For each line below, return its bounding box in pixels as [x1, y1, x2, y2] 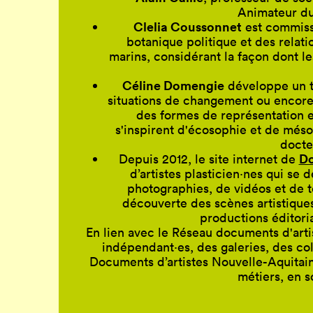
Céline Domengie [122, 76, 224, 94]
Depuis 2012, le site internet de [118, 150, 299, 167]
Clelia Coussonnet [133, 17, 242, 35]
